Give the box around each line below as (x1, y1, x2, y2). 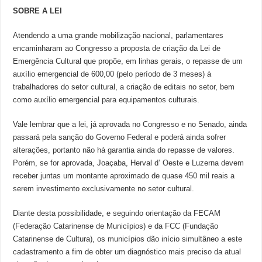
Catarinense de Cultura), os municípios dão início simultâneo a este (13, 235, 243, 243)
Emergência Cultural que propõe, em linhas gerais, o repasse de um (13, 57, 243, 65)
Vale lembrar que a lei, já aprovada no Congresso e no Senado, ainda (13, 120, 247, 129)
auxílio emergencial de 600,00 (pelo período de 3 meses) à (13, 70, 212, 78)
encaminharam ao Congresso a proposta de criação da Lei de (13, 44, 221, 53)
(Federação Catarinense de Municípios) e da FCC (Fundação (13, 222, 219, 230)
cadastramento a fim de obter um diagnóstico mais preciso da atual (13, 247, 242, 256)
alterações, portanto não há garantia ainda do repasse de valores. (13, 146, 235, 154)
